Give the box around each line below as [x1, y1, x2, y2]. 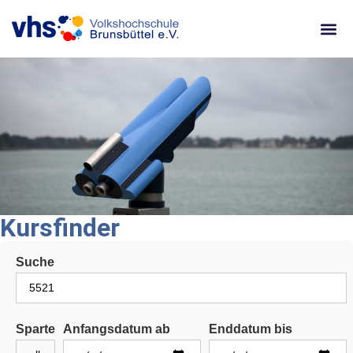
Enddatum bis [208, 322, 292, 336]
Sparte [16, 322, 55, 336]
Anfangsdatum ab [63, 322, 170, 336]
